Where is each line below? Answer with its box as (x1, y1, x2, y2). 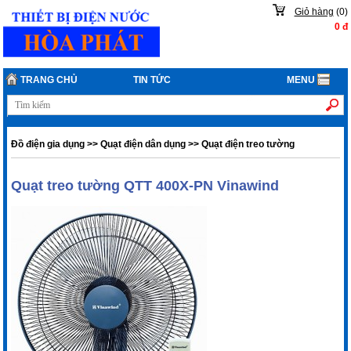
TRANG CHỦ (18, 74, 78, 85)
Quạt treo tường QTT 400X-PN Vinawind (11, 177, 280, 194)
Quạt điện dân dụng (100, 138, 186, 150)
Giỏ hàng (294, 6, 334, 18)
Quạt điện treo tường (201, 138, 295, 150)
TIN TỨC (133, 74, 172, 85)
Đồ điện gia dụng (11, 138, 85, 150)
